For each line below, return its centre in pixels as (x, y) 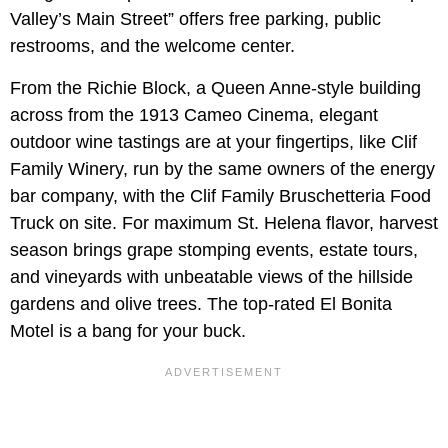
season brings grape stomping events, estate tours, (214, 249)
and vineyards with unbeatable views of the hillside (211, 276)
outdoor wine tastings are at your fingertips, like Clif (213, 141)
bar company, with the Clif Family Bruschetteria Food (220, 195)
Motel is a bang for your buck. (128, 330)
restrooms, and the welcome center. (152, 45)
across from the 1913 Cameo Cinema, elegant (194, 114)
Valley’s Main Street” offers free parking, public (195, 18)
